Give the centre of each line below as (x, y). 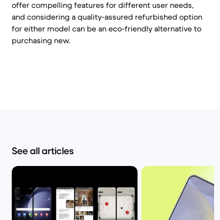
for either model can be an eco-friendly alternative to (107, 28)
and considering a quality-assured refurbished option (107, 17)
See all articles (43, 151)
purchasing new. (41, 40)
